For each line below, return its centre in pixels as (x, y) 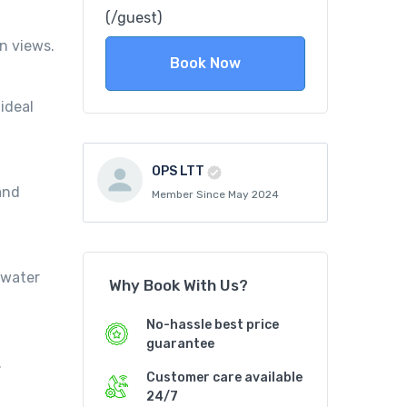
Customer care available (224, 378)
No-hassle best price (213, 325)
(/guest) (134, 18)
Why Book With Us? (179, 286)
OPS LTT (178, 172)
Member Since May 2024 (215, 195)
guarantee (180, 344)
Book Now (205, 64)
